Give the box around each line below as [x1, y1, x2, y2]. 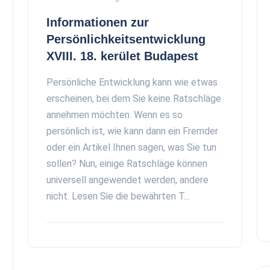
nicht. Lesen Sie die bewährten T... [46, 190, 189, 202]
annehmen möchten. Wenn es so [46, 109, 183, 121]
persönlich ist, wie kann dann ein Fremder [46, 125, 218, 137]
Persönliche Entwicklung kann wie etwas [46, 77, 218, 88]
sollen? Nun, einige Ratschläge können [46, 158, 207, 169]
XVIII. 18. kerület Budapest [46, 49, 198, 63]
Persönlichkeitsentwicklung [46, 33, 206, 46]
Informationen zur [46, 16, 149, 29]
